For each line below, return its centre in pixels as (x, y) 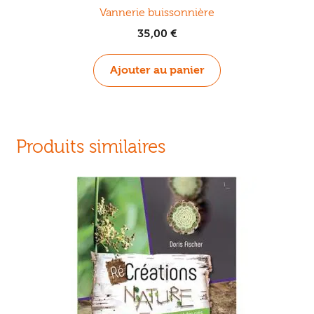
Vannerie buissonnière (157, 12)
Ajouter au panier (157, 70)
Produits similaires (90, 148)
